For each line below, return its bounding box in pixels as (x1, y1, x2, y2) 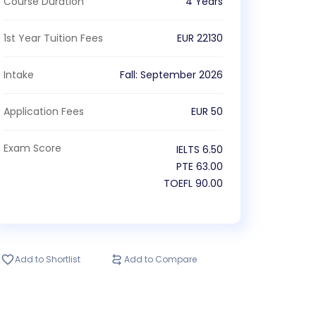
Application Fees (4, 104, 85, 119)
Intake (4, 68, 35, 82)
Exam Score (4, 141, 62, 155)
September (140, 68, 196, 82)
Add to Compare (124, 253, 197, 265)
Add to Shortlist (15, 253, 81, 265)
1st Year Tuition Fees (4, 31, 104, 45)
